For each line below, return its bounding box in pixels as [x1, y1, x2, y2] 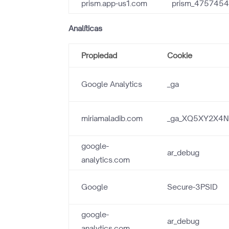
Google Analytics [81, 79, 143, 89]
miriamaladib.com [81, 113, 143, 123]
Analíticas [68, 24, 103, 33]
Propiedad [81, 51, 118, 60]
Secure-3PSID [167, 182, 218, 192]
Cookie [167, 51, 193, 60]
